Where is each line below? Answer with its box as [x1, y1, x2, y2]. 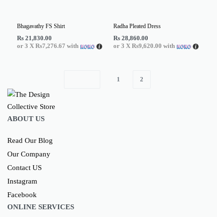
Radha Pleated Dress [113, 23, 161, 30]
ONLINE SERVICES [7, 202, 74, 211]
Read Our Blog [7, 136, 53, 144]
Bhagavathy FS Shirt [17, 23, 65, 30]
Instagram [7, 177, 37, 185]
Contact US [7, 163, 42, 171]
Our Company [7, 150, 50, 158]
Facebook [7, 190, 37, 199]
